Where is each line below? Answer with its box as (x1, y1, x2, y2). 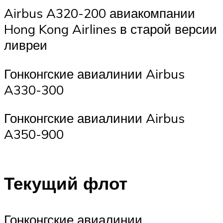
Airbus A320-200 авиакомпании (4, 5, 195, 21)
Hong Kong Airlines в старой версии (4, 21, 217, 37)
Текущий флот (4, 172, 127, 195)
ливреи (4, 37, 47, 53)
